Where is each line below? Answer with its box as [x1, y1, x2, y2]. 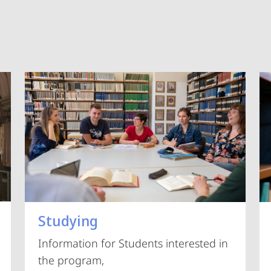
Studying [38, 210, 98, 230]
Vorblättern [156, 186, 213, 201]
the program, [38, 252, 104, 267]
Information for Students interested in [38, 235, 228, 250]
